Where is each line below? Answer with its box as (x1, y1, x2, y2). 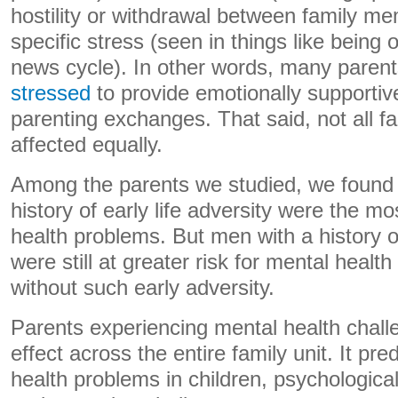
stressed (11, 82, 91, 105)
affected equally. (11, 133, 163, 156)
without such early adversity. (11, 276, 275, 299)
